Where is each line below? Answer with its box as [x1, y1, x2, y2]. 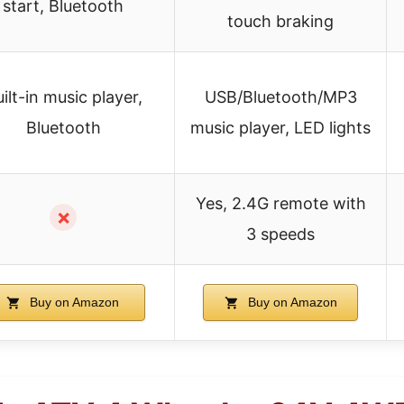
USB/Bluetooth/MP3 [204, 87, 357, 106]
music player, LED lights [190, 117, 371, 137]
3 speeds [246, 224, 315, 243]
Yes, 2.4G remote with [195, 193, 366, 213]
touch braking [227, 11, 334, 31]
